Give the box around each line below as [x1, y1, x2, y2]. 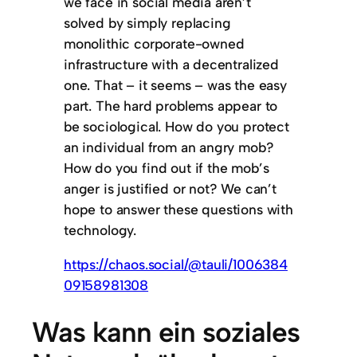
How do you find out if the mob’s [64, 159, 269, 176]
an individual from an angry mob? [64, 138, 274, 155]
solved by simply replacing [64, 14, 231, 31]
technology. [64, 221, 137, 238]
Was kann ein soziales [32, 316, 300, 350]
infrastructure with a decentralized [64, 55, 279, 73]
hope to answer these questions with [64, 200, 293, 218]
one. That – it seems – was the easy [64, 76, 287, 93]
